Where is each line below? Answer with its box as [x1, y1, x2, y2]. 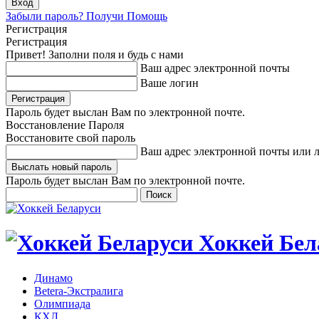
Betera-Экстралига [34, 284, 123, 297]
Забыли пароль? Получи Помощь [6, 10, 167, 22]
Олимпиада [34, 297, 90, 310]
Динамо [34, 271, 73, 284]
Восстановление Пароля [6, 119, 124, 131]
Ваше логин [140, 77, 199, 89]
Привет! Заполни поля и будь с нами [6, 48, 184, 61]
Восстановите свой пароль [6, 132, 135, 144]
